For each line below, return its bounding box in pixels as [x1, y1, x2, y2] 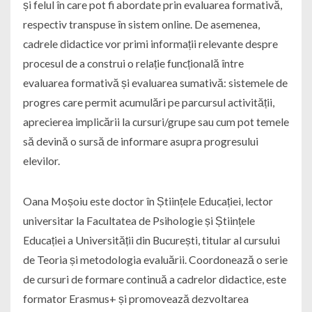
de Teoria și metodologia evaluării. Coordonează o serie [22, 253, 288, 267]
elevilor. [22, 154, 60, 168]
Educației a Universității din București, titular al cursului [22, 233, 280, 247]
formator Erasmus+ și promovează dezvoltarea [22, 292, 249, 306]
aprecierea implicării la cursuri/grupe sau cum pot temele [22, 115, 289, 129]
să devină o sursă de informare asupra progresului [22, 134, 258, 148]
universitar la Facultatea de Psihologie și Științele [22, 214, 255, 228]
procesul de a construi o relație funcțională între [22, 56, 244, 70]
